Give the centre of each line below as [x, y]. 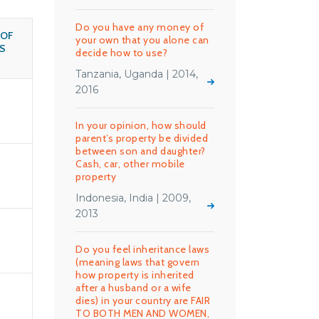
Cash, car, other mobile [130, 164]
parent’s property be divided [142, 138]
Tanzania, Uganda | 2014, [137, 74]
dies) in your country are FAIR [143, 300]
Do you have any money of [140, 27]
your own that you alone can [142, 40]
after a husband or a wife [134, 288]
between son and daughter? [141, 151]
